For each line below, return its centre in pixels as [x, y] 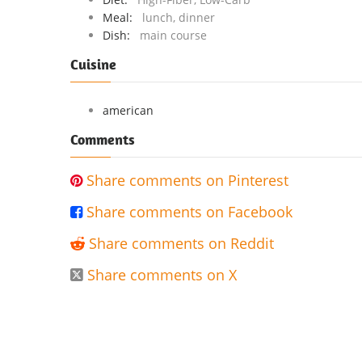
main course [173, 35]
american [128, 110]
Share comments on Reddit [181, 243]
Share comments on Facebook [189, 212]
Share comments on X [162, 275]
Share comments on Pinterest [187, 180]
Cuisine [93, 64]
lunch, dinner [179, 17]
